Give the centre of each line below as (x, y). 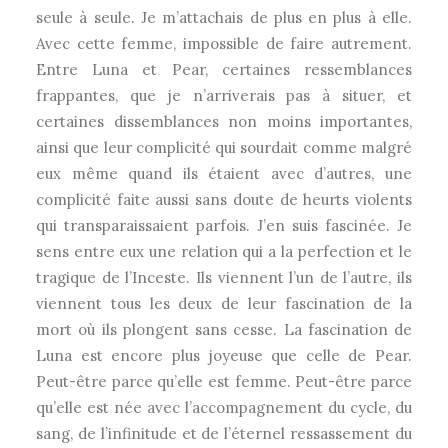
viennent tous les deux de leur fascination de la (224, 303)
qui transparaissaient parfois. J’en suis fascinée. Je (224, 225)
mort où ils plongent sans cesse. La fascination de (224, 329)
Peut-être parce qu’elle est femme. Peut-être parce (224, 381)
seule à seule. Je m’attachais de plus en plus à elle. (224, 17)
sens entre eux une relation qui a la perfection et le (224, 251)
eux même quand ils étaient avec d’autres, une (224, 173)
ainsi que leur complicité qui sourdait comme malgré (224, 147)
